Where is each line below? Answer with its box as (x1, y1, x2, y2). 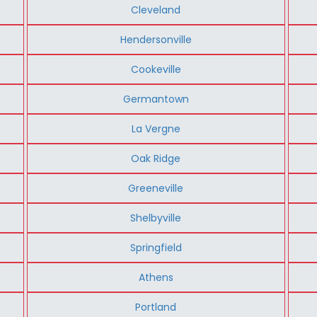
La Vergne (131, 121, 180, 136)
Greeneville (128, 180, 184, 195)
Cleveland (131, 2, 181, 17)
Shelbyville (130, 210, 182, 225)
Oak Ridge (131, 151, 181, 166)
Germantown (122, 91, 189, 106)
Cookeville (130, 62, 181, 76)
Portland (135, 299, 177, 314)
